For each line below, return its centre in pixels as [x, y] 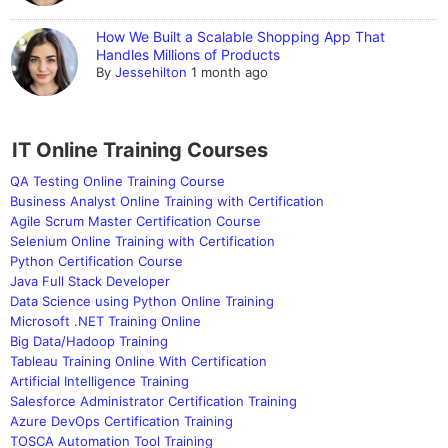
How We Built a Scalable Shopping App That [241, 37]
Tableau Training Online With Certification [138, 360]
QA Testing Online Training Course [117, 180]
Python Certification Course [96, 260]
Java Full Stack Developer [90, 280]
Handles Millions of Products [188, 55]
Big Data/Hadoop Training [89, 340]
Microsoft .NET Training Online [105, 320]
